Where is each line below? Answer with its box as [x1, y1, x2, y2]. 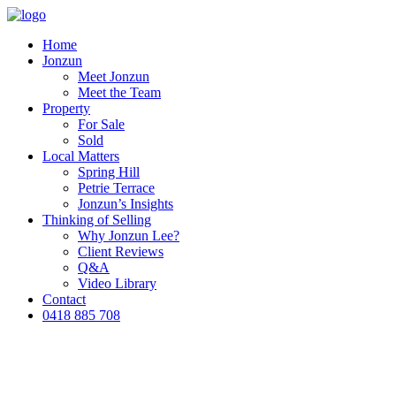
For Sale [78, 117, 125, 132]
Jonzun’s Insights [78, 196, 173, 211]
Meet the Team [78, 85, 161, 100]
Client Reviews [78, 244, 164, 259]
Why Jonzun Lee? [78, 228, 179, 243]
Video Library [78, 276, 156, 291]
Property [42, 101, 90, 116]
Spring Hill [78, 164, 140, 179]
